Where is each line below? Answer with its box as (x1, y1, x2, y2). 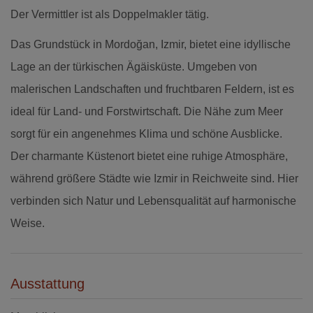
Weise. (10, 217, 45, 229)
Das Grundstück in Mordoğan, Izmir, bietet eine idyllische (10, 38, 291, 50)
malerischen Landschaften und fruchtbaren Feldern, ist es (10, 82, 294, 95)
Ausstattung (10, 275, 85, 291)
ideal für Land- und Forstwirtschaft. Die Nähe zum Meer (10, 105, 283, 117)
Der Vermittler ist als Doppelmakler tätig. (10, 8, 209, 20)
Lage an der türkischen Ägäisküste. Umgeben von (10, 60, 257, 73)
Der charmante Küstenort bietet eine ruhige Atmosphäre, (10, 150, 288, 162)
